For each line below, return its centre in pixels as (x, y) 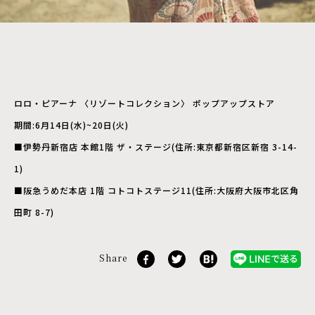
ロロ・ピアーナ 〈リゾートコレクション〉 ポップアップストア (144, 103)
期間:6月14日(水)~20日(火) (71, 124)
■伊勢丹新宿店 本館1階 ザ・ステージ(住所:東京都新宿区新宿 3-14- (156, 146)
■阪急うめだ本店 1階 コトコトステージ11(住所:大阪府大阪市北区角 (156, 190)
